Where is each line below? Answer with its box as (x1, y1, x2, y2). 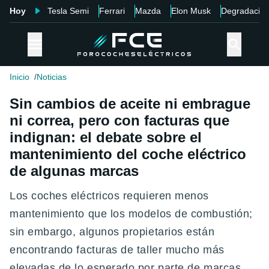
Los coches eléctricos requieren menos (10, 190, 209, 202)
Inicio (10, 72, 29, 82)
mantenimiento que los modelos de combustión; (10, 208, 253, 220)
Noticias (37, 72, 67, 82)
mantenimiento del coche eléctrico (10, 146, 246, 163)
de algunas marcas (10, 163, 139, 180)
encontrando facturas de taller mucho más (10, 244, 225, 256)
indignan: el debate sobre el (10, 129, 202, 146)
